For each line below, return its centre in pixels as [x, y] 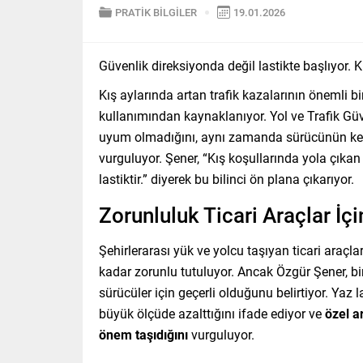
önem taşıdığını [143, 335]
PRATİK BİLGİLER [156, 13]
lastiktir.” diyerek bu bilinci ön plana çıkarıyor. [226, 179]
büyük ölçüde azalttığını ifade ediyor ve [212, 314]
